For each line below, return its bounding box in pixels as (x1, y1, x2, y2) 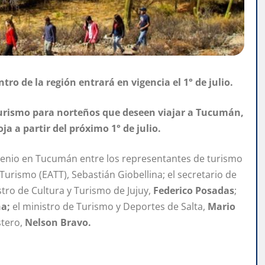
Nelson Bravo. (22, 216, 91, 230)
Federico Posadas (153, 184, 234, 198)
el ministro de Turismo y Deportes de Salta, (10, 200, 208, 214)
